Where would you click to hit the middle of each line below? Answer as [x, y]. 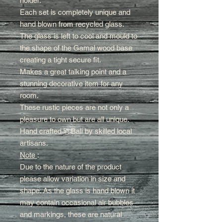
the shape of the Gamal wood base [76, 48]
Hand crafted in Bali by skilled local [76, 131]
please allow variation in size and [73, 179]
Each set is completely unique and [75, 12]
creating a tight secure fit [59, 60]
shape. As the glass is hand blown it [77, 191]
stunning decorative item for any [71, 84]
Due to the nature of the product [71, 167]
